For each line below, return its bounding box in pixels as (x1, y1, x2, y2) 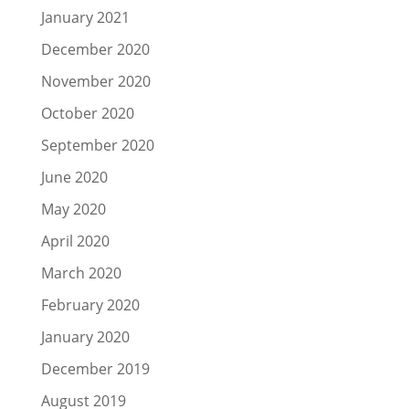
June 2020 (40, 167, 108, 187)
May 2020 (40, 199, 106, 219)
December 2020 (40, 39, 150, 59)
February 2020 (40, 295, 140, 315)
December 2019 (40, 359, 150, 379)
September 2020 (40, 135, 154, 155)
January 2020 (40, 327, 130, 347)
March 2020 (40, 263, 121, 283)
